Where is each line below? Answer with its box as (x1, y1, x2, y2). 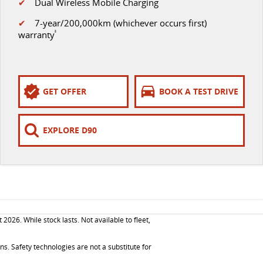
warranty (18, 28, 55, 41)
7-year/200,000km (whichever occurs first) (25, 16, 207, 29)
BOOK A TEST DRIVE (159, 86, 238, 97)
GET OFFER (42, 86, 86, 97)
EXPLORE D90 (42, 124, 97, 136)
